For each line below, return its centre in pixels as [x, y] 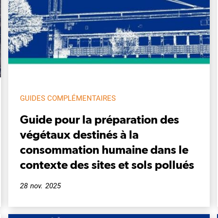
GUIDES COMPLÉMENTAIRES [68, 98]
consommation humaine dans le [104, 149]
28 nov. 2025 [41, 186]
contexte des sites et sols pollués [107, 164]
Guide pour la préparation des [100, 119]
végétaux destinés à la [79, 134]
